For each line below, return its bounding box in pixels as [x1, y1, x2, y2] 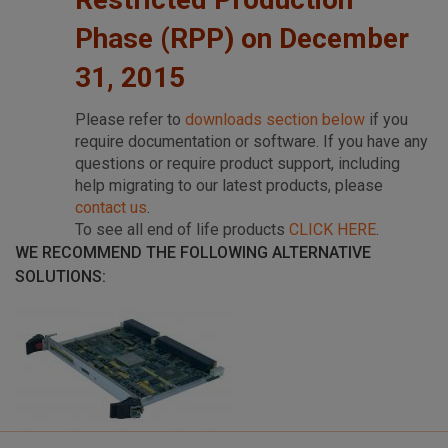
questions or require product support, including [75, 154, 400, 174]
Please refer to [75, 110, 185, 130]
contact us [75, 198, 147, 218]
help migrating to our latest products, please [75, 176, 383, 196]
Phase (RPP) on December [75, 22, 409, 56]
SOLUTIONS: [15, 267, 106, 287]
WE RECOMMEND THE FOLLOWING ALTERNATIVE [15, 243, 371, 263]
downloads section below [185, 110, 365, 130]
